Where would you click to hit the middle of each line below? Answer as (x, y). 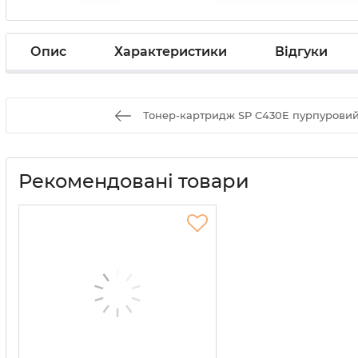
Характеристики (171, 51)
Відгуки (301, 51)
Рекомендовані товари (134, 181)
